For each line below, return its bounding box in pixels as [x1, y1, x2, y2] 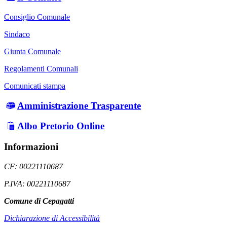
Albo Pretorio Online [17, 121, 105, 132]
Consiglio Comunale [4, 12, 70, 21]
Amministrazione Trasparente [17, 100, 141, 111]
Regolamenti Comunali [4, 64, 78, 73]
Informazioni [4, 141, 58, 152]
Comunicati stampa [4, 81, 65, 90]
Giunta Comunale [4, 47, 61, 56]
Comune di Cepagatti [4, 196, 74, 205]
